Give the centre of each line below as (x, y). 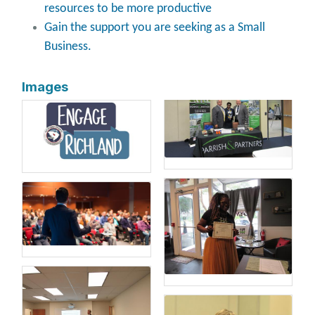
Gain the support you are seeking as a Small (155, 27)
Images (45, 86)
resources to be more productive (128, 8)
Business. (68, 46)
